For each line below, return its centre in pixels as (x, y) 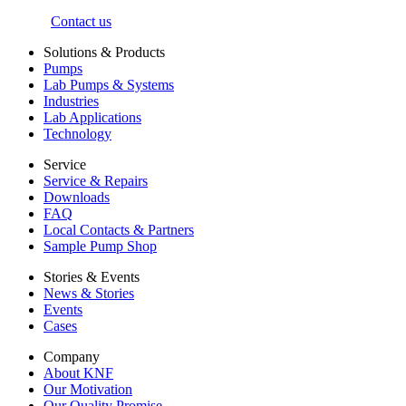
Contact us (81, 22)
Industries (71, 101)
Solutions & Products (104, 53)
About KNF (78, 373)
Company (72, 357)
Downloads (77, 198)
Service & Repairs (96, 181)
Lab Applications (92, 118)
